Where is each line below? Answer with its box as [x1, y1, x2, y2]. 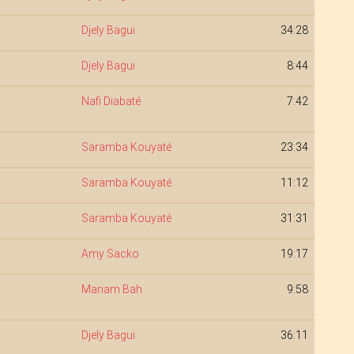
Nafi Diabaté [81, 95, 141, 107]
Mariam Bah [81, 283, 142, 296]
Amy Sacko [81, 247, 139, 260]
